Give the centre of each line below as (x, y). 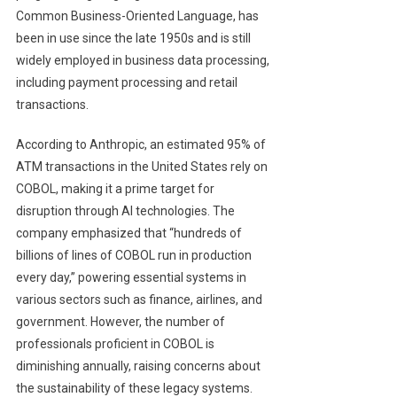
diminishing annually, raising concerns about (138, 366)
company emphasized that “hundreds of (128, 234)
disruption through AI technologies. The (125, 211)
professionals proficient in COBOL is (115, 344)
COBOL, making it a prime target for (115, 189)
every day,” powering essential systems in (131, 278)
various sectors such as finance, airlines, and (139, 300)
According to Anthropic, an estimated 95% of (140, 145)
